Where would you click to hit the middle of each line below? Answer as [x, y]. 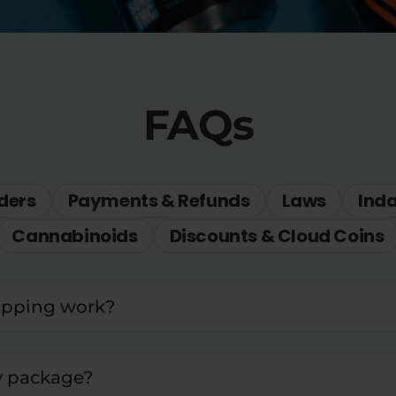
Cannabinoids [75, 236]
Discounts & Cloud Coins [277, 236]
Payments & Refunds [159, 201]
